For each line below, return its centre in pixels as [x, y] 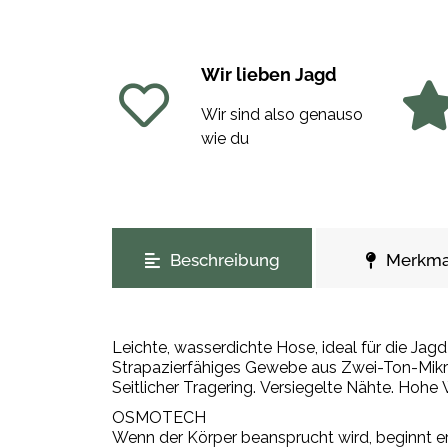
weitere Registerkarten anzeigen [229, 239]
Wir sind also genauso [281, 115]
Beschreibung [224, 260]
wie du [224, 139]
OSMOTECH [159, 418]
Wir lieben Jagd [268, 75]
